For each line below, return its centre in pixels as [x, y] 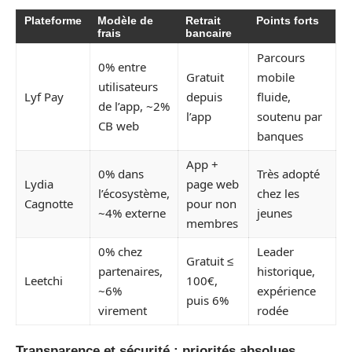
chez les [278, 193]
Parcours [281, 57]
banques [280, 136]
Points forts [288, 20]
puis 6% [207, 300]
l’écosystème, [134, 193]
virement [123, 310]
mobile [276, 77]
